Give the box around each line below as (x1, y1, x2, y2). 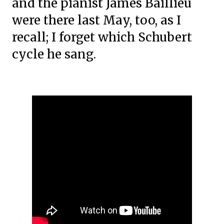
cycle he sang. (12, 46, 99, 62)
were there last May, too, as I (12, 12, 181, 28)
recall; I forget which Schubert (12, 29, 192, 45)
